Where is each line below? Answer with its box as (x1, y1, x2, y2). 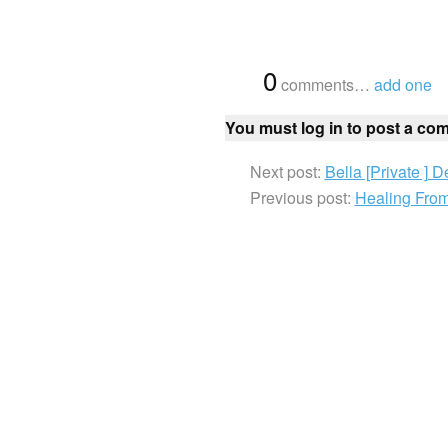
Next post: (249, 159, 325, 183)
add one (373, 72, 432, 96)
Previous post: (249, 185, 355, 209)
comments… (276, 72, 374, 96)
